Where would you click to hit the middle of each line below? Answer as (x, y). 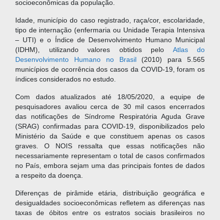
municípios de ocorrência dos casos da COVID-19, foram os (110, 70)
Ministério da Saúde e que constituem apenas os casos (110, 137)
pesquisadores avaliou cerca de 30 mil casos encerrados (110, 107)
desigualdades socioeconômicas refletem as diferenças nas (110, 203)
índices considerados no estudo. (66, 80)
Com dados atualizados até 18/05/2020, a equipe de (110, 97)
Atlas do (189, 50)
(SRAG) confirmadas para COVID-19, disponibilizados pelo (110, 127)
